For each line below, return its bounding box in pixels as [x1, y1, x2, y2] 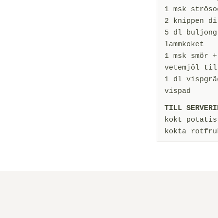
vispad [164, 87, 191, 95]
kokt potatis [164, 116, 217, 124]
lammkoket [164, 40, 204, 49]
